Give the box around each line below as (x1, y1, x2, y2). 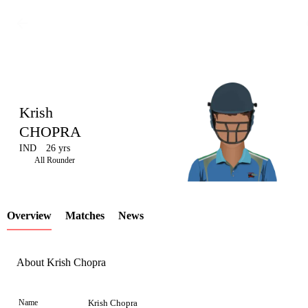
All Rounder (34, 155, 75, 165)
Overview (7, 210, 52, 221)
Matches (65, 210, 104, 221)
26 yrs (46, 143, 70, 153)
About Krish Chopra (16, 256, 106, 269)
